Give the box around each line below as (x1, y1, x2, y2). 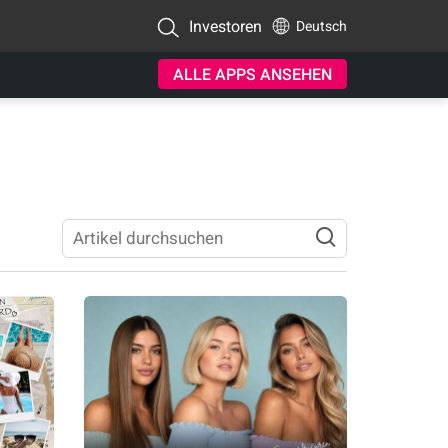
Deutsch (296, 18, 348, 34)
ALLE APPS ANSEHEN (173, 65, 333, 84)
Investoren (188, 16, 262, 36)
